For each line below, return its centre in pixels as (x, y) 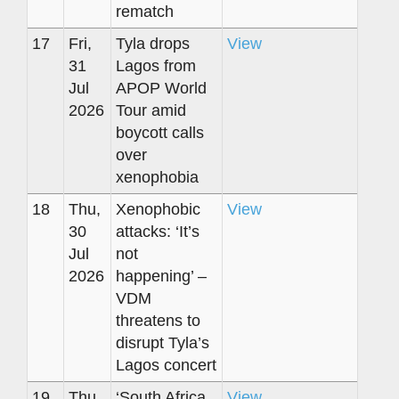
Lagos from (156, 65)
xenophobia (157, 177)
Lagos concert (166, 365)
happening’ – (161, 276)
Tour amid (151, 110)
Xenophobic (158, 209)
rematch (145, 11)
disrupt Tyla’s (163, 342)
